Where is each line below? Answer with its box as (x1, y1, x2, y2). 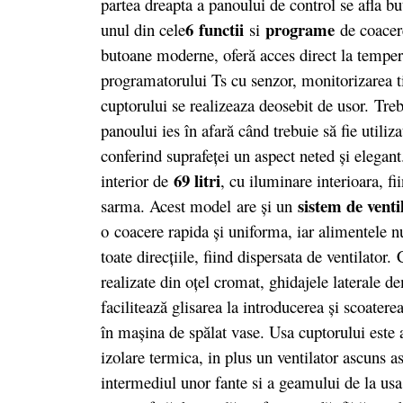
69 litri (174, 167, 220, 193)
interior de (101, 168, 174, 192)
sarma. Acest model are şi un (101, 193, 298, 217)
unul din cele (101, 17, 185, 40)
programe (260, 16, 335, 41)
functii (199, 16, 249, 41)
